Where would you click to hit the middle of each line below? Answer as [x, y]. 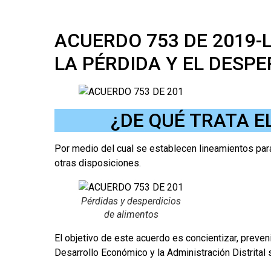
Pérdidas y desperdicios [131, 201]
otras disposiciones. [98, 163]
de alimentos [131, 214]
